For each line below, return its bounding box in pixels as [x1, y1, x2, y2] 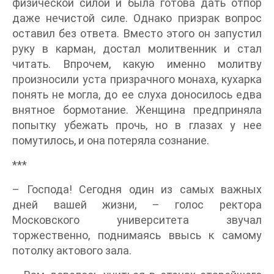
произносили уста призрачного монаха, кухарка [12, 72, 262, 86]
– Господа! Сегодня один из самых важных [12, 182, 262, 196]
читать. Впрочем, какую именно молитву [12, 57, 262, 70]
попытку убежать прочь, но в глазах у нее [12, 118, 262, 131]
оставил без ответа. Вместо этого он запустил [12, 26, 262, 40]
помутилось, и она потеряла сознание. [12, 133, 209, 147]
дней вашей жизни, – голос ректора [12, 198, 262, 211]
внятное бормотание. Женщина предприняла [12, 103, 262, 116]
